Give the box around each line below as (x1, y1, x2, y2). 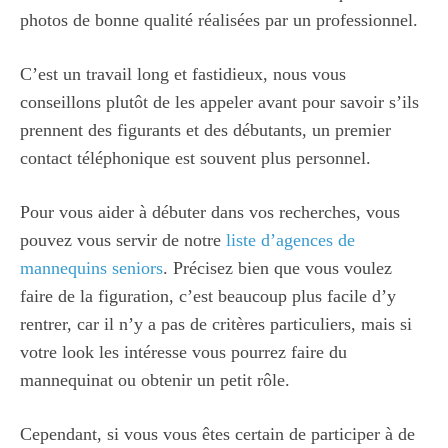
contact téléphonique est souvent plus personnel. (20, 147, 371, 168)
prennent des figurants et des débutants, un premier (20, 119, 391, 140)
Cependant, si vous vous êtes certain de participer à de (20, 423, 415, 444)
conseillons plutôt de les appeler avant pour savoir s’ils (20, 91, 419, 112)
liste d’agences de (226, 229, 355, 250)
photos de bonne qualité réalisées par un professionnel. (20, 9, 418, 30)
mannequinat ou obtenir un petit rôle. (20, 369, 290, 390)
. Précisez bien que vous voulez (163, 257, 392, 278)
